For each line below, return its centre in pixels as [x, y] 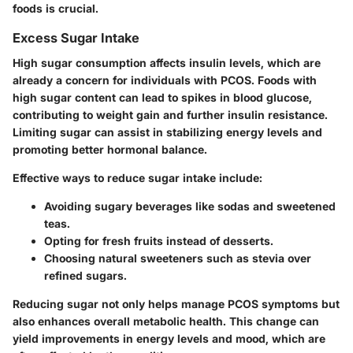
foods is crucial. [56, 8]
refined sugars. [85, 276]
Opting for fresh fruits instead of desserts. [159, 241]
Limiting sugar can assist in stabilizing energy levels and [167, 132]
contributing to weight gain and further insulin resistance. [170, 115]
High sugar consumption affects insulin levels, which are [167, 63]
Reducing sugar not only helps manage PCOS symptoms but [176, 304]
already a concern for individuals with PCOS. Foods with [165, 80]
